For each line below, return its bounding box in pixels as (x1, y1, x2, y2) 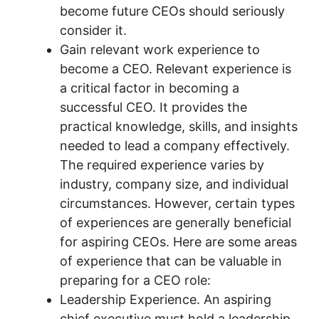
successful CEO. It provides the (60, 100, 247, 115)
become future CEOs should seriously (60, 4, 285, 19)
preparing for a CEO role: (60, 273, 211, 288)
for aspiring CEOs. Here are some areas (60, 234, 297, 249)
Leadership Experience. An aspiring (60, 292, 271, 307)
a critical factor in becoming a (60, 80, 239, 95)
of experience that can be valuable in (60, 253, 282, 268)
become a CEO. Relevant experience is (60, 61, 291, 76)
